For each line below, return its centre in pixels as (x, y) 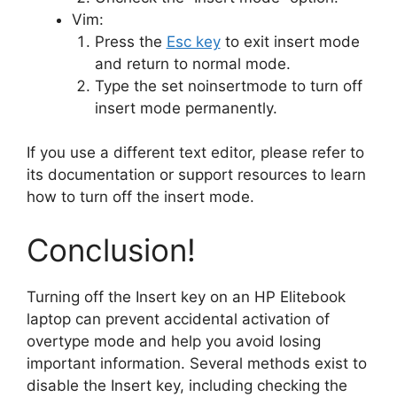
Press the (130, 41)
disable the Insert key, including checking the (187, 385)
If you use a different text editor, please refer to (195, 153)
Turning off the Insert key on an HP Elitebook (186, 296)
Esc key (193, 41)
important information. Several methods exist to (197, 363)
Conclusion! (111, 249)
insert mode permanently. (186, 108)
